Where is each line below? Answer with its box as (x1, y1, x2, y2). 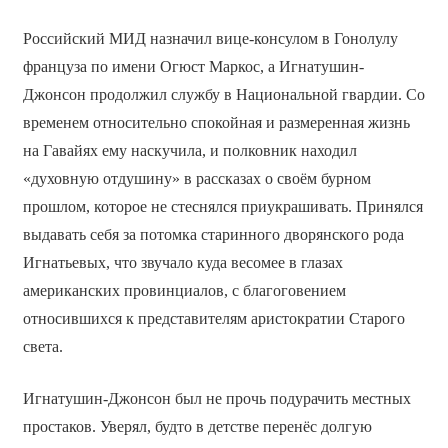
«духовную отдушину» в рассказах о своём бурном (22, 170, 371, 188)
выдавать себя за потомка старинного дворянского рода (22, 226, 404, 244)
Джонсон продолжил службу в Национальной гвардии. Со (22, 86, 425, 104)
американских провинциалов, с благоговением (22, 282, 346, 300)
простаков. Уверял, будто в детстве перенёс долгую (22, 418, 372, 436)
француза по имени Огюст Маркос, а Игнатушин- (22, 58, 364, 76)
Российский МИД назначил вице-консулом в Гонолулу (22, 30, 398, 48)
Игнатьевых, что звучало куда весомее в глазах (22, 254, 343, 272)
